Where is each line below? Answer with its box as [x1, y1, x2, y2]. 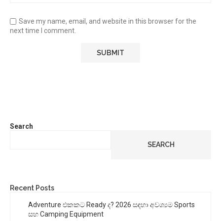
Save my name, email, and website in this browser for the [19, 17, 196, 25]
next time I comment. [10, 26, 76, 35]
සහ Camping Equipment [28, 210, 104, 218]
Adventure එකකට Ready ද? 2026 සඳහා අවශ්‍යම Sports [28, 200, 195, 209]
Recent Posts [10, 184, 54, 192]
